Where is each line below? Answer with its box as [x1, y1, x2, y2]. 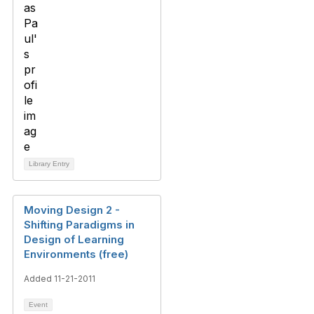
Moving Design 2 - [24, 203, 120, 217]
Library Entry [29, 160, 69, 168]
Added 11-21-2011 [24, 273, 95, 284]
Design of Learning [24, 233, 124, 246]
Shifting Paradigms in [24, 218, 135, 231]
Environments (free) [24, 247, 128, 261]
